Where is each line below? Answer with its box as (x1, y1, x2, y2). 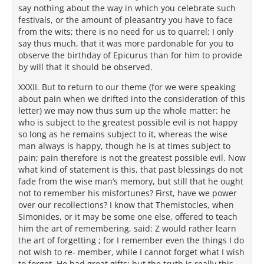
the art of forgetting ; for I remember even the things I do (18, 235, 244, 246)
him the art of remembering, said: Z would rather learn (18, 223, 236, 234)
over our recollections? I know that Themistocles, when (18, 199, 234, 210)
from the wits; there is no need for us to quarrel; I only (18, 26, 233, 37)
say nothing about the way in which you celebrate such (18, 2, 236, 14)
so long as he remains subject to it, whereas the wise (18, 128, 227, 140)
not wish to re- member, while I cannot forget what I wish (18, 246, 245, 258)
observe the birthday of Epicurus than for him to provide (18, 49, 242, 61)
